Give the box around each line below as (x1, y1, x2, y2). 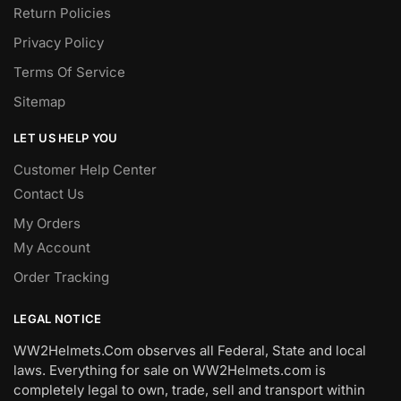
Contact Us (13, 184, 84, 202)
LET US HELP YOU (13, 130, 118, 145)
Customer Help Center (13, 160, 157, 178)
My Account (13, 238, 90, 256)
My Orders (13, 214, 81, 232)
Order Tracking (13, 268, 109, 286)
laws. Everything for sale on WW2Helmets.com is (13, 361, 326, 379)
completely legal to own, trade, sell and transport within (13, 380, 365, 398)
